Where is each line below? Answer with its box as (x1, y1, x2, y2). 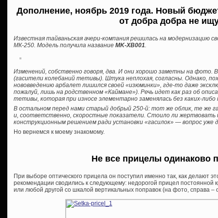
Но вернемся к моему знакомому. (14, 128, 105, 135)
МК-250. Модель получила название (14, 41, 115, 49)
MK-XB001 (115, 41, 145, 49)
